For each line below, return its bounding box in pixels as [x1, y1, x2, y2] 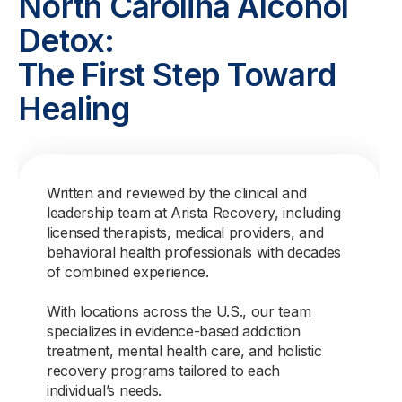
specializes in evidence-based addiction [47, 322, 301, 340]
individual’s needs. [47, 381, 162, 399]
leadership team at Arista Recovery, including [47, 204, 341, 222]
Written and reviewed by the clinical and [47, 184, 307, 202]
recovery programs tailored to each [47, 362, 281, 380]
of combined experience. [47, 263, 209, 281]
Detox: [18, 22, 115, 59]
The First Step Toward [18, 56, 336, 93]
